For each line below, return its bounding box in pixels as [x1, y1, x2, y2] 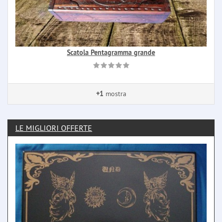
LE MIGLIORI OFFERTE [15, 122, 92, 133]
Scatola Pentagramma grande [67, 48, 155, 57]
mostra [103, 89, 126, 98]
